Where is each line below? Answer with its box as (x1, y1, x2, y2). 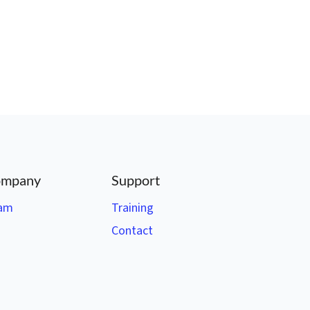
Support (111, 172, 160, 188)
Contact (111, 222, 153, 239)
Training (111, 199, 154, 217)
